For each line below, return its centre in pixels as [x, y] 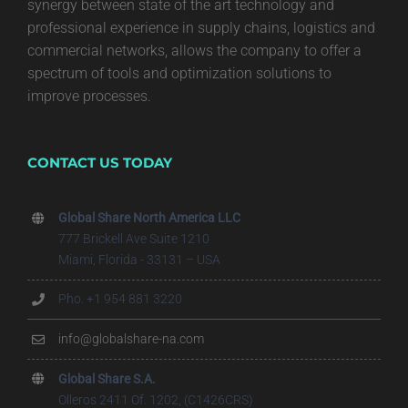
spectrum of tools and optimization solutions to [179, 73]
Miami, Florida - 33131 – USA [139, 259]
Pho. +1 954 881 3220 [120, 299]
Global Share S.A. [107, 378]
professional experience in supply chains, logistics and [201, 28]
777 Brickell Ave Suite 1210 [133, 238]
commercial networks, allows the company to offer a [194, 51]
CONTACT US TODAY [100, 163]
